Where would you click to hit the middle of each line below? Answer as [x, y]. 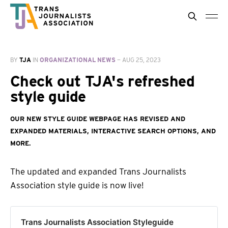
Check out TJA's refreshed [102, 81]
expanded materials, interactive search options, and [113, 130]
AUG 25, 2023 [141, 60]
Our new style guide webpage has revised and [98, 118]
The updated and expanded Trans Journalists [98, 172]
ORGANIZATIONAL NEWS [78, 60]
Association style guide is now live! [77, 185]
